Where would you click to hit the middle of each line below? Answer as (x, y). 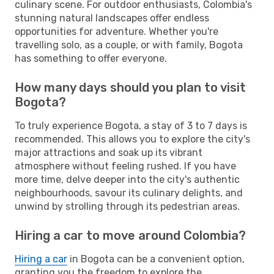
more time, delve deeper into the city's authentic (127, 179)
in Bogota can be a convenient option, (156, 259)
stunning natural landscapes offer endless (112, 18)
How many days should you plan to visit (130, 87)
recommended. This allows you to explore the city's (132, 139)
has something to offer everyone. (91, 58)
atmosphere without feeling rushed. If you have (125, 166)
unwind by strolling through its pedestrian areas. (127, 206)
